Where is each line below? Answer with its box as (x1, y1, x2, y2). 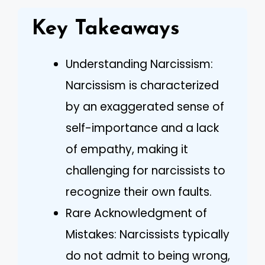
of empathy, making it (66, 141, 188, 157)
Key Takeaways (32, 19, 180, 40)
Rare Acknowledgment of (66, 205, 207, 221)
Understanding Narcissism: (66, 56, 213, 72)
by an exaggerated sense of (66, 99, 224, 115)
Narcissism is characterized (66, 77, 219, 93)
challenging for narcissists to (66, 163, 225, 179)
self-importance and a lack (66, 120, 219, 136)
